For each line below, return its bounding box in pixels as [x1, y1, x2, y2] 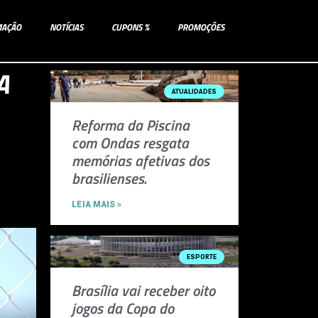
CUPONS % [111, 20, 149, 35]
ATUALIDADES [172, 87, 217, 95]
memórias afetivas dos [72, 149, 209, 172]
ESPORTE [187, 253, 217, 261]
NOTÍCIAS [50, 20, 83, 35]
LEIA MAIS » [72, 199, 121, 210]
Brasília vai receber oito [72, 279, 215, 302]
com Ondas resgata [72, 131, 189, 155]
